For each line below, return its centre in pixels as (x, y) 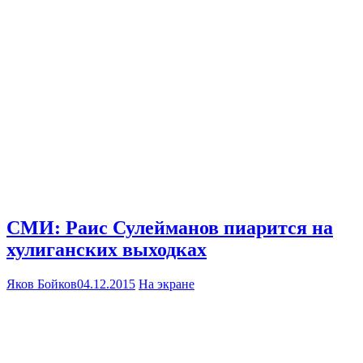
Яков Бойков (42, 284)
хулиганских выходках (107, 249)
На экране (167, 284)
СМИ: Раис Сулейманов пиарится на (170, 227)
